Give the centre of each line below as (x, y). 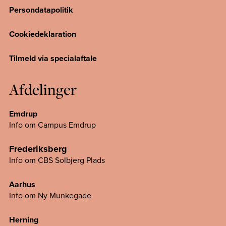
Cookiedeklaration (43, 34)
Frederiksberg (38, 149)
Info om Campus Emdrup (52, 125)
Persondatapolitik (41, 10)
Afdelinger (43, 90)
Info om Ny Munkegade (50, 195)
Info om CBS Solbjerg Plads (57, 160)
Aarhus (22, 185)
